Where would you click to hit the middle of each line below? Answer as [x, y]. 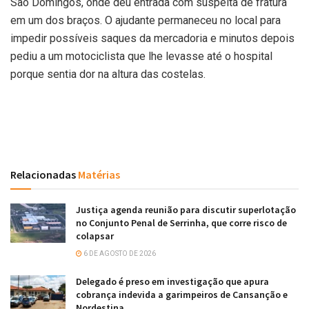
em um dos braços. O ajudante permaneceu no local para [146, 21]
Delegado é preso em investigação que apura [172, 282]
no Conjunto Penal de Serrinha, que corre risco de [181, 223]
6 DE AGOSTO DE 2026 [119, 254]
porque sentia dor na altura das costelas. [108, 74]
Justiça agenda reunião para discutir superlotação [186, 210]
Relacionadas [43, 175]
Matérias [98, 175]
